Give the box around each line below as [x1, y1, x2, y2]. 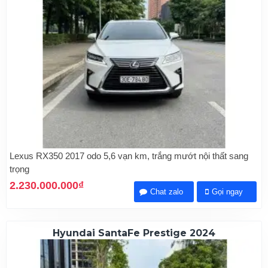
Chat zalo [150, 187, 184, 197]
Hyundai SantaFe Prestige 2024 [52, 227, 215, 239]
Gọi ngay [212, 187, 243, 197]
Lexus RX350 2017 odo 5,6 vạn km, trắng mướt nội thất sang [10, 151, 248, 162]
